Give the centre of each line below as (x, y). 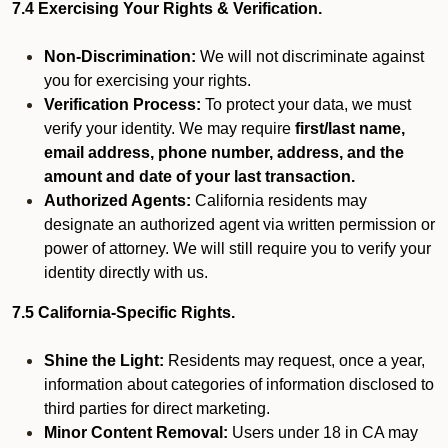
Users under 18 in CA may (323, 432)
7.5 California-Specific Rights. (123, 312)
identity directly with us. (126, 272)
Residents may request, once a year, (294, 360)
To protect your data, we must (306, 104)
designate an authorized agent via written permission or (239, 224)
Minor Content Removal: (136, 432)
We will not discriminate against (310, 56)
